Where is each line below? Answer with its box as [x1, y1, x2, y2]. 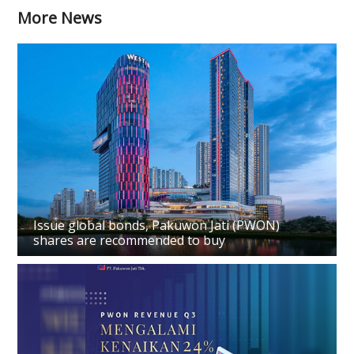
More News [17, 7, 103, 29]
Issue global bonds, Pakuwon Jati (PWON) [33, 216, 281, 234]
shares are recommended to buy [33, 231, 226, 249]
